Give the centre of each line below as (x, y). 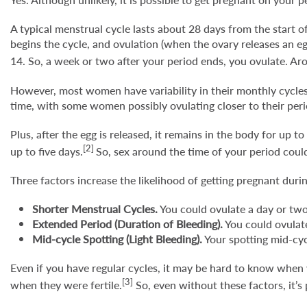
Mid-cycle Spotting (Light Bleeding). (117, 238)
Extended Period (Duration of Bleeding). (127, 223)
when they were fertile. (66, 285)
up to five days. (47, 151)
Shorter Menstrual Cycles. (95, 208)
